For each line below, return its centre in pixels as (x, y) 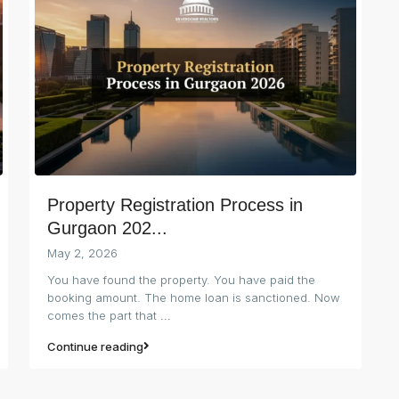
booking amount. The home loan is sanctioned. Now (194, 297)
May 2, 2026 (82, 252)
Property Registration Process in (175, 204)
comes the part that (104, 315)
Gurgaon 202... (107, 228)
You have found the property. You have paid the (181, 279)
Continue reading (95, 346)
